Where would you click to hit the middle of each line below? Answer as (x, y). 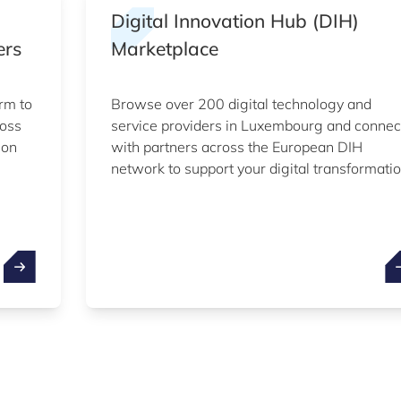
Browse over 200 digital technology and (241, 104)
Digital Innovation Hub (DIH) (235, 21)
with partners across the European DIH (236, 147)
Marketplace (164, 48)
